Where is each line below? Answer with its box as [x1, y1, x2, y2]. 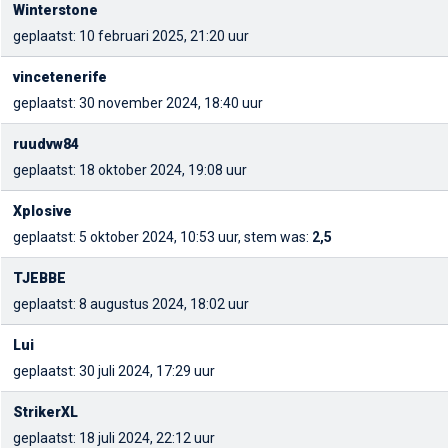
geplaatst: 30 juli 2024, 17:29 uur [13, 363, 215, 379]
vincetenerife [13, 69, 107, 85]
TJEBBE [13, 270, 66, 286]
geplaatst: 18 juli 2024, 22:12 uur [13, 430, 215, 446]
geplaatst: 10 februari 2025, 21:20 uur [13, 28, 249, 44]
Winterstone [13, 2, 98, 18]
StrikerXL [13, 404, 78, 420]
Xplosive [13, 203, 72, 219]
